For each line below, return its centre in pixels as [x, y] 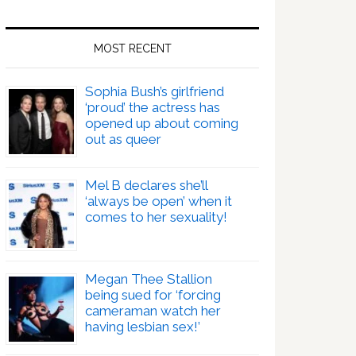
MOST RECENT [132, 48]
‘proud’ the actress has [153, 107]
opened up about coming [162, 123]
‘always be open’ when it [159, 201]
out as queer [123, 139]
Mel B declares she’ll [146, 185]
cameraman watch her [153, 310]
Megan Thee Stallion [149, 279]
